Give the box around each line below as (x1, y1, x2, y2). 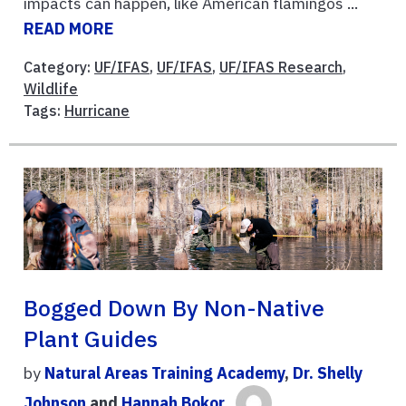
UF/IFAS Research (219, 58, 343, 77)
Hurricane (64, 101, 130, 121)
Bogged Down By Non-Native (24, 293, 324, 323)
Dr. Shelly (293, 362, 362, 383)
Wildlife (24, 80, 78, 99)
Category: (24, 58, 94, 77)
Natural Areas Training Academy (44, 362, 285, 383)
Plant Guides (24, 324, 158, 353)
